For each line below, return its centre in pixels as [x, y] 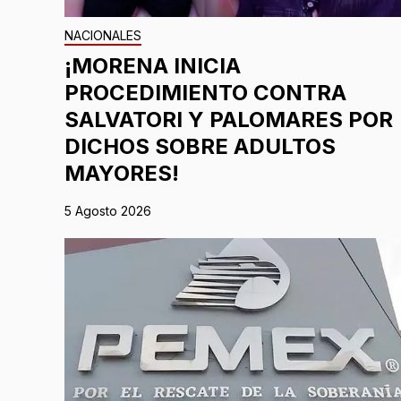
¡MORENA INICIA [153, 66]
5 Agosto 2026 [108, 211]
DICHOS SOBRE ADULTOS [200, 147]
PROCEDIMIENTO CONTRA [205, 93]
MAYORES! [122, 174]
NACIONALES [103, 36]
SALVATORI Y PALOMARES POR [229, 120]
